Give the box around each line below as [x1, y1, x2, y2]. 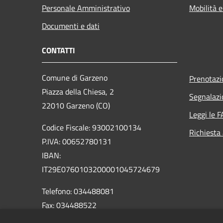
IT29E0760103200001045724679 [42, 163, 160, 175]
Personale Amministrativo [42, 1, 130, 14]
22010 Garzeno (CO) [42, 99, 110, 111]
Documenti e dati [42, 19, 100, 32]
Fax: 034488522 [42, 199, 97, 211]
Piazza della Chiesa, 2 [42, 85, 114, 98]
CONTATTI [42, 44, 75, 56]
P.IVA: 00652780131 [42, 135, 111, 147]
